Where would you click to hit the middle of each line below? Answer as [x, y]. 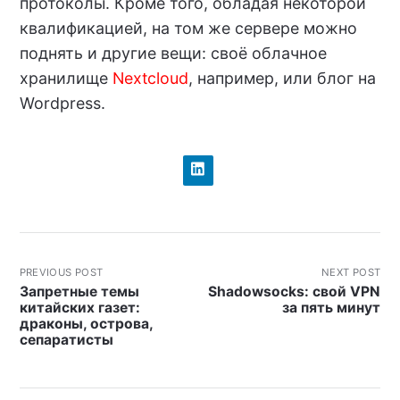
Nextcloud [150, 79]
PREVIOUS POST [61, 272]
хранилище [66, 79]
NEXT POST [351, 272]
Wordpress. [62, 104]
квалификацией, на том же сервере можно [188, 29]
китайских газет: [79, 308]
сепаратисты [66, 340]
